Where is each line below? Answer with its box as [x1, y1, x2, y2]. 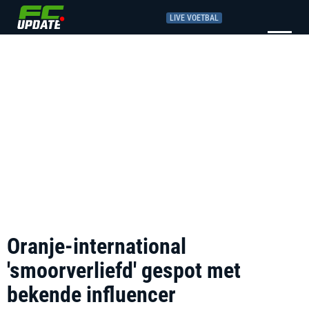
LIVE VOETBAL [170, 12, 219, 23]
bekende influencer [7, 281, 176, 308]
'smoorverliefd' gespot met [7, 257, 241, 283]
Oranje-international [7, 233, 186, 259]
